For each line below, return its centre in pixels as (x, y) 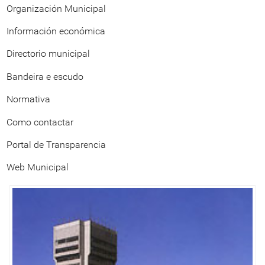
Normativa (28, 99)
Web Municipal (38, 167)
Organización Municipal (56, 8)
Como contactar (40, 122)
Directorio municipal (48, 54)
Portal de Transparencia (56, 144)
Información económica (56, 31)
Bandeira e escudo (45, 76)
